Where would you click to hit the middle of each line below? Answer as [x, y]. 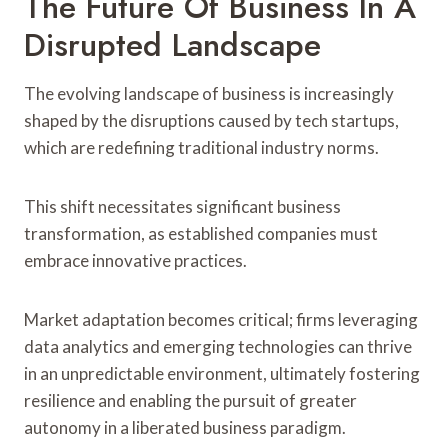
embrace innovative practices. [135, 260]
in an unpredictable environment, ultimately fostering [222, 373]
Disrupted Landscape [172, 44]
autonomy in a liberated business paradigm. [185, 427]
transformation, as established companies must [201, 233]
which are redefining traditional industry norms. [201, 147]
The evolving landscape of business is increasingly [209, 93]
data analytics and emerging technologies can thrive [218, 346]
